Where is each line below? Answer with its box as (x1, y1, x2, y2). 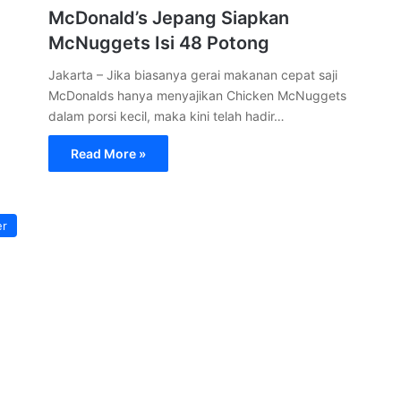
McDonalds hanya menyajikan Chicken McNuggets (48, 88, 346, 103)
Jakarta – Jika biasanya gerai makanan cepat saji (48, 67, 337, 82)
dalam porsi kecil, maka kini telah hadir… (48, 108, 285, 124)
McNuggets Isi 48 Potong (48, 32, 269, 54)
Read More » (71, 146, 146, 161)
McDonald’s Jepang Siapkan (48, 7, 289, 29)
